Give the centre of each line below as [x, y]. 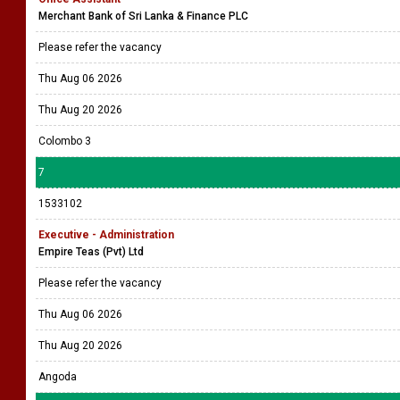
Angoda [58, 377]
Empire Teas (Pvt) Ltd [91, 252]
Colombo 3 [65, 141]
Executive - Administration [106, 235]
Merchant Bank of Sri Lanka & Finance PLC [143, 16]
